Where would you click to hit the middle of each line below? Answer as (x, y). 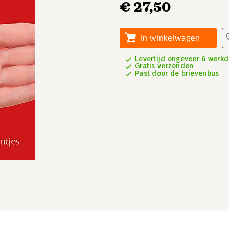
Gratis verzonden (164, 66)
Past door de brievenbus (177, 73)
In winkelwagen (170, 38)
